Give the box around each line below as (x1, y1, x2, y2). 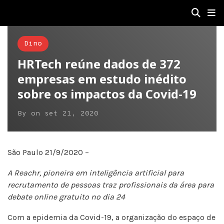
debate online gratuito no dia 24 (7, 192, 125, 201)
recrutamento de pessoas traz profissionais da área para (7, 180, 214, 189)
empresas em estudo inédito (17, 70, 186, 87)
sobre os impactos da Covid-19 (17, 85, 196, 102)
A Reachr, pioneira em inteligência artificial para (7, 168, 184, 177)
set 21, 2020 (44, 109, 98, 118)
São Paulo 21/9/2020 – (7, 147, 89, 157)
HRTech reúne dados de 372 (17, 55, 180, 72)
